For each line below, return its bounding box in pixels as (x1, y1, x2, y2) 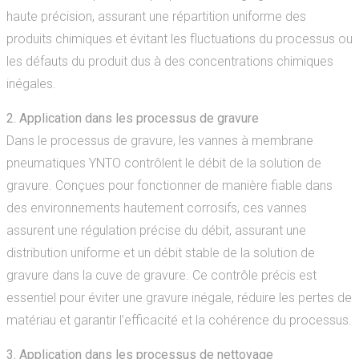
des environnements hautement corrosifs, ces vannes (6, 200, 307, 216)
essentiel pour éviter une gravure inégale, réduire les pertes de (6, 290, 352, 305)
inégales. (6, 76, 56, 91)
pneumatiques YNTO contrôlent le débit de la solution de (6, 155, 321, 171)
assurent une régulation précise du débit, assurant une (6, 223, 306, 238)
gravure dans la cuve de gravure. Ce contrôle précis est (6, 268, 317, 283)
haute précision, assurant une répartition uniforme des (6, 9, 306, 24)
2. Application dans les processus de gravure (6, 111, 259, 126)
